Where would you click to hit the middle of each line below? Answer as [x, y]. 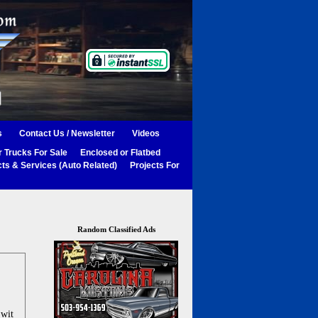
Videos [146, 133]
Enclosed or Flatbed [120, 153]
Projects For [155, 165]
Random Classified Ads [116, 229]
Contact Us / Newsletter [67, 133]
